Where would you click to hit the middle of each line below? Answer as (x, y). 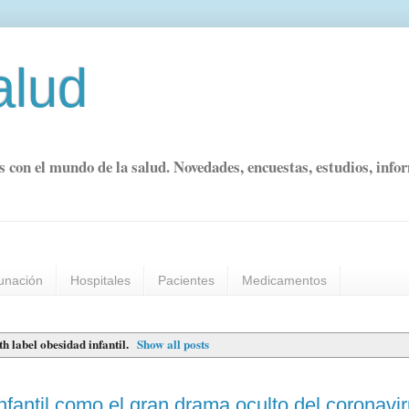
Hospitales (100, 281)
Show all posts (173, 345)
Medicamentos (284, 281)
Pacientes (186, 281)
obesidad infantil (84, 345)
